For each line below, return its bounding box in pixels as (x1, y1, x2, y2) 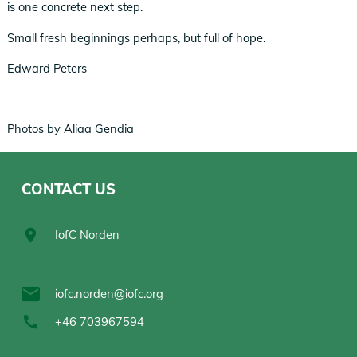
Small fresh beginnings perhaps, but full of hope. (7, 29, 266, 45)
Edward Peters (7, 60, 88, 76)
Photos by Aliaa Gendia (7, 121, 135, 137)
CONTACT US (22, 179, 116, 198)
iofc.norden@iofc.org (55, 286, 164, 301)
